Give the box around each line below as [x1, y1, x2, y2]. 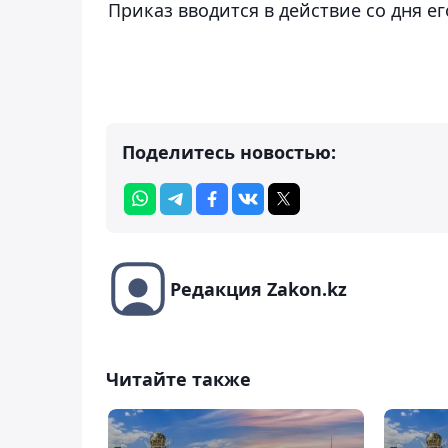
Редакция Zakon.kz [170, 276, 347, 301]
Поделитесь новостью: [122, 139, 336, 164]
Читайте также [106, 366, 251, 391]
